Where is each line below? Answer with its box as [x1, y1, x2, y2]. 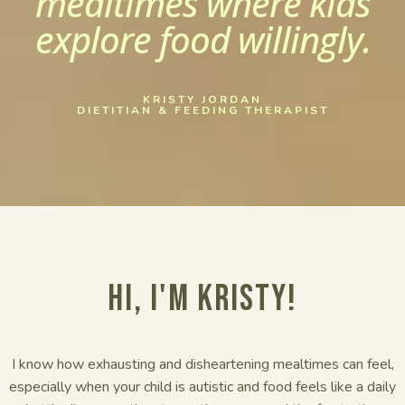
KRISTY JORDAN [143, 92, 262, 107]
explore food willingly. [34, 14, 371, 64]
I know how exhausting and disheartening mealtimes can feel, [11, 354, 394, 374]
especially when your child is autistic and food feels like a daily [9, 377, 396, 397]
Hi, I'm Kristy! [108, 278, 297, 321]
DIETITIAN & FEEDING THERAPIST [76, 103, 329, 118]
